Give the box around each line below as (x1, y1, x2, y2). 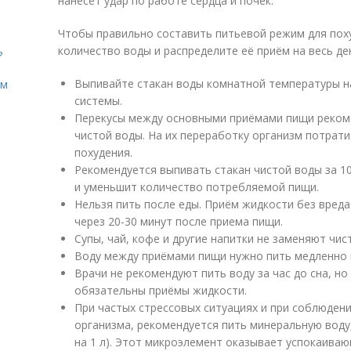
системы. (74, 93, 122, 108)
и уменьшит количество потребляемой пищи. (74, 179, 319, 194)
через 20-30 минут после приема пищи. (74, 214, 283, 229)
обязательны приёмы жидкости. (74, 283, 247, 298)
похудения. (74, 145, 132, 160)
